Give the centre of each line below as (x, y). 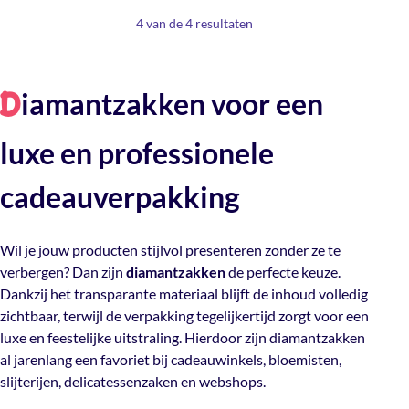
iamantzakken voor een (172, 104)
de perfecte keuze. (283, 271)
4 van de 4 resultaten (194, 24)
